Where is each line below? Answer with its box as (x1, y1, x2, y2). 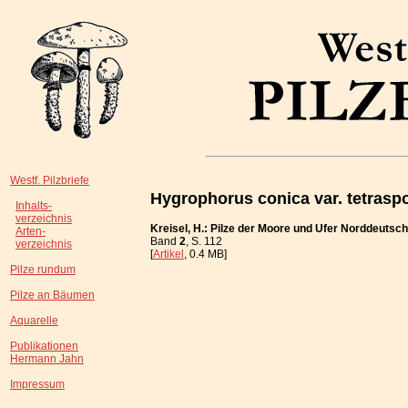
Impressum (10, 378, 65, 391)
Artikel (153, 247, 184, 260)
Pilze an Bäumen (10, 289, 95, 301)
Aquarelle (10, 314, 58, 327)
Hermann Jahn (10, 352, 84, 365)
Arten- (15, 225, 46, 238)
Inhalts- (15, 199, 52, 212)
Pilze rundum (10, 263, 76, 276)
